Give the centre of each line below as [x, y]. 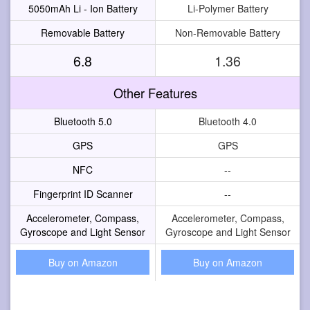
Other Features [155, 92]
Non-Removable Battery [228, 32]
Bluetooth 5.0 [83, 121]
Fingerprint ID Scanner [83, 193]
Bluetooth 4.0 [228, 121]
